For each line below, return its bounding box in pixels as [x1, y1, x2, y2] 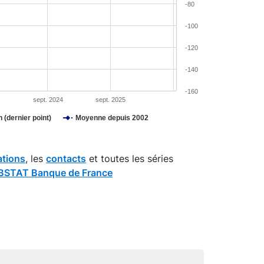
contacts [46, 153, 86, 164]
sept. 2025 [95, 96, 126, 103]
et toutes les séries [86, 153, 173, 164]
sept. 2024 [32, 96, 63, 103]
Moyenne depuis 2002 [75, 114, 148, 122]
